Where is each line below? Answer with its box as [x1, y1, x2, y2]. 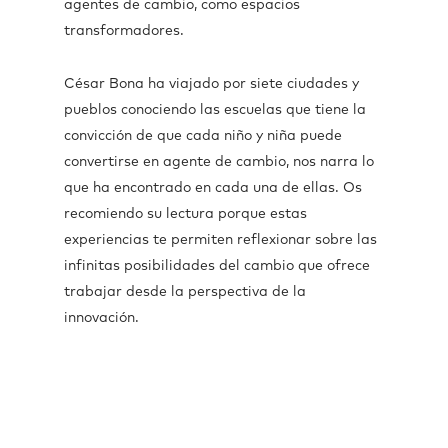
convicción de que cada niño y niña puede [64, 129, 342, 143]
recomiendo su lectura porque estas [64, 207, 307, 221]
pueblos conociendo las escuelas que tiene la [64, 103, 366, 117]
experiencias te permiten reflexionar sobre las [64, 233, 377, 247]
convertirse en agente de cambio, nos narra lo [64, 155, 374, 169]
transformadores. [64, 24, 184, 38]
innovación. [64, 311, 139, 325]
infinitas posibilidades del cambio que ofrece [64, 259, 370, 273]
